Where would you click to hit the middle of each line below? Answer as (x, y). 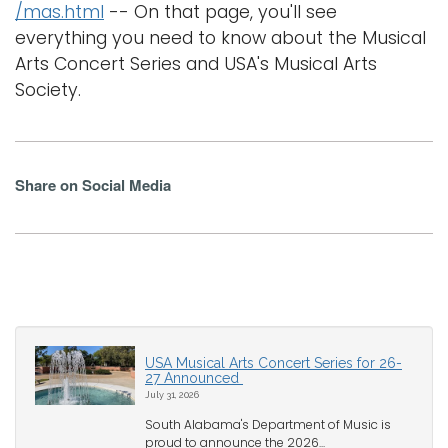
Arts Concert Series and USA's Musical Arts (196, 63)
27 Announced (194, 377)
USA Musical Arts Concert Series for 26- (273, 362)
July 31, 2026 (172, 394)
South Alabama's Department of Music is (268, 424)
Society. (48, 89)
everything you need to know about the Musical (220, 37)
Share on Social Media (93, 184)
